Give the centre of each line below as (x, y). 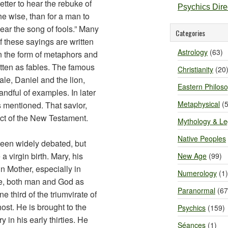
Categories (190, 33)
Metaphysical (199, 104)
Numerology (197, 173)
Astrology (193, 52)
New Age (192, 156)
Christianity (195, 69)
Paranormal (196, 190)
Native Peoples (202, 138)
